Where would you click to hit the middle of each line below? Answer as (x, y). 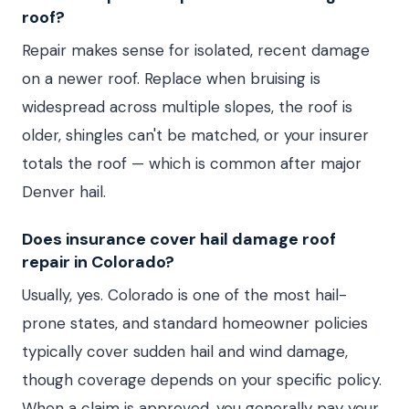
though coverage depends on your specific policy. (202, 380)
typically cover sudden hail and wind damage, (185, 351)
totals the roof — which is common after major (192, 163)
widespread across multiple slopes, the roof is (187, 107)
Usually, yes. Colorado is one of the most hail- (184, 295)
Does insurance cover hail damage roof (179, 239)
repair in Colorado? (98, 262)
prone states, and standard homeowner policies (195, 323)
